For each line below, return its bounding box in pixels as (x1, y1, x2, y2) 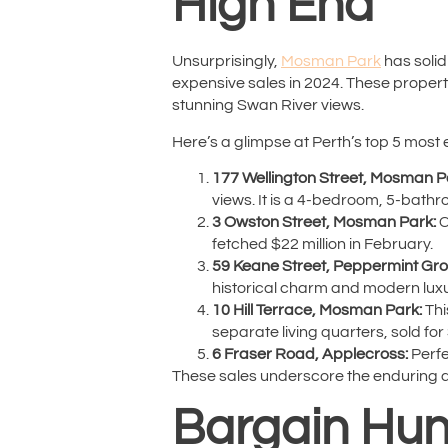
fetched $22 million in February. (212, 236, 433, 253)
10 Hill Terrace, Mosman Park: (212, 302, 422, 319)
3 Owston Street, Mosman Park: (212, 214, 436, 231)
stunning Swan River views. (172, 97, 364, 114)
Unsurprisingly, (172, 53, 281, 70)
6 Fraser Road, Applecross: (212, 346, 408, 363)
